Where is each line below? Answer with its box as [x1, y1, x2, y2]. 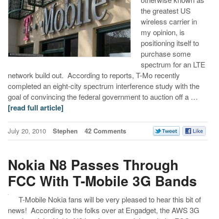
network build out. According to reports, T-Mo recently [7, 69, 180, 80]
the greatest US [140, 5, 191, 16]
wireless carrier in [140, 16, 197, 26]
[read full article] [7, 102, 64, 113]
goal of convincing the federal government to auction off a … [7, 91, 198, 102]
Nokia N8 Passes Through [7, 154, 178, 175]
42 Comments [84, 126, 126, 135]
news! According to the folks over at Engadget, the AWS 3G [7, 204, 199, 215]
